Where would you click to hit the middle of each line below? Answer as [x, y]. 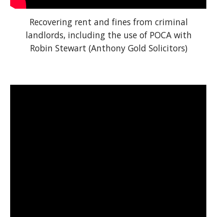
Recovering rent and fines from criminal [108, 22]
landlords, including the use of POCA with [108, 35]
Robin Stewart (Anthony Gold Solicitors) [108, 48]
